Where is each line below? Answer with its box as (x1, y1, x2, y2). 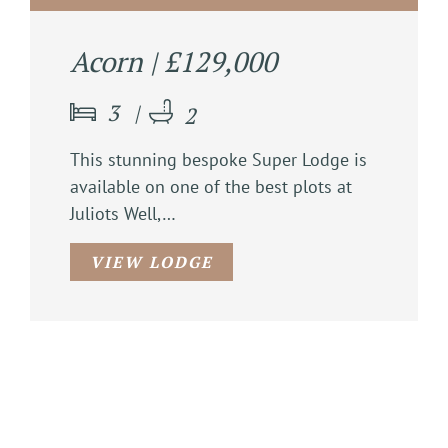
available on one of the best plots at (70, 174, 352, 198)
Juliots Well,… (70, 201, 176, 225)
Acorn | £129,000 (70, 42, 277, 80)
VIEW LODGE (90, 250, 213, 273)
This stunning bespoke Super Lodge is (70, 147, 367, 171)
